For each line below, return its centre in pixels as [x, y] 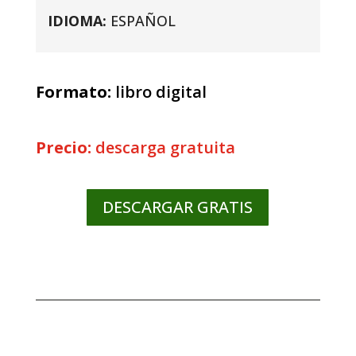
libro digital [161, 91]
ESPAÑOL [143, 20]
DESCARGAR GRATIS [178, 207]
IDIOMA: [79, 20]
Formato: [75, 91]
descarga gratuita [165, 147]
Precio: [65, 147]
